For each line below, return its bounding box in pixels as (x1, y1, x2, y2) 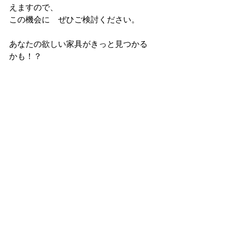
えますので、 (9, 3, 58, 12)
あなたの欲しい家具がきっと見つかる (9, 40, 148, 48)
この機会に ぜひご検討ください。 (9, 15, 148, 24)
